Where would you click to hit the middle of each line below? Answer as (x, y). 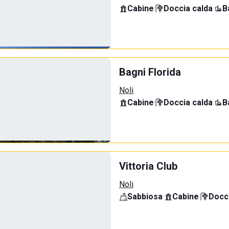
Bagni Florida (150, 72)
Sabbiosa (145, 197)
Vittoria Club (148, 166)
